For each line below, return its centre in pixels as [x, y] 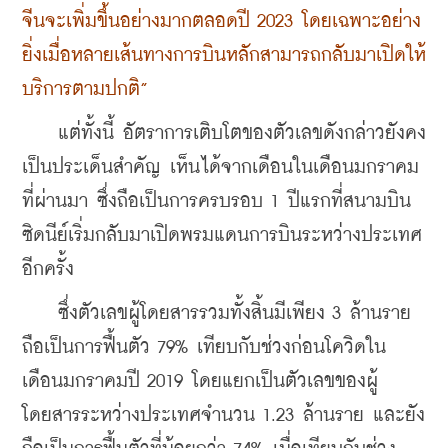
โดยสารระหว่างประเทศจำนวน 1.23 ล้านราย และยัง [223, 416]
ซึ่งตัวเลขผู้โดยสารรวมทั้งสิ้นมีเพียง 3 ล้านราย [216, 314]
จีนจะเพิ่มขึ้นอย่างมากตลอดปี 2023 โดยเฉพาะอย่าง [221, 22]
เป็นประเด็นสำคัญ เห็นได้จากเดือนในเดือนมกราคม [220, 168]
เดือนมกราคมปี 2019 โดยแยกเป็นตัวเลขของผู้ [200, 382]
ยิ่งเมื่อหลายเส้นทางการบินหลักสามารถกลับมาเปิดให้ [224, 56]
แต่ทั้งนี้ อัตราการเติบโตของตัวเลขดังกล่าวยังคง [224, 134]
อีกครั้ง [52, 270]
